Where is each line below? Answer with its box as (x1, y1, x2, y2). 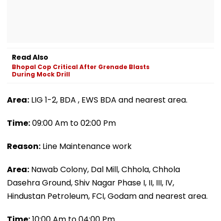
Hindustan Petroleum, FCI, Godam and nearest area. (7, 190, 208, 202)
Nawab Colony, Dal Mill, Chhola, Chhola (29, 163, 180, 175)
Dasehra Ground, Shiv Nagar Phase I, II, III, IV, (7, 177, 174, 188)
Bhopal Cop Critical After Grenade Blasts (12, 62, 149, 71)
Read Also (12, 52, 48, 62)
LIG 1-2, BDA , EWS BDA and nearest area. (29, 94, 187, 106)
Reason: (7, 140, 40, 152)
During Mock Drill (12, 70, 70, 78)
